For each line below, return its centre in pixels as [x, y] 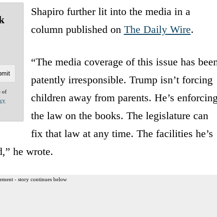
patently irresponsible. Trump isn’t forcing [122, 79]
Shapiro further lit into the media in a [110, 11]
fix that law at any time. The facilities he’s [122, 133]
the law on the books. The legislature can [119, 115]
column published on [77, 29]
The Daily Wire [157, 29]
